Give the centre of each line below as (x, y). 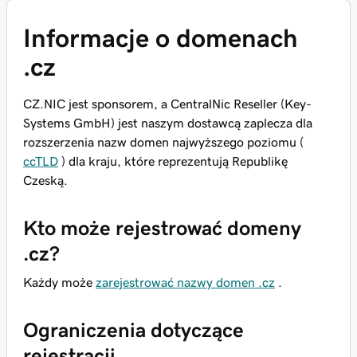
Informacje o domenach (161, 38)
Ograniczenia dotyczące (133, 330)
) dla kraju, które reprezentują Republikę (173, 161)
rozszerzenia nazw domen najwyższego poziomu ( (163, 142)
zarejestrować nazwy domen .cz (185, 282)
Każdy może (59, 282)
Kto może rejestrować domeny (162, 228)
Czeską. (45, 180)
